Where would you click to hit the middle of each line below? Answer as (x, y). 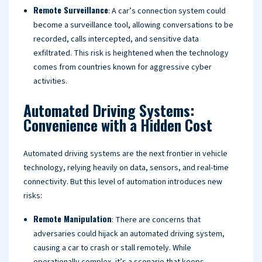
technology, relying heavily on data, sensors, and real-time (126, 168)
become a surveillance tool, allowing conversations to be (133, 25)
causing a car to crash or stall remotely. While (112, 248)
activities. (50, 81)
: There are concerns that (156, 220)
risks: (33, 196)
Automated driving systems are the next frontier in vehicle (125, 154)
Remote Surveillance (71, 10)
